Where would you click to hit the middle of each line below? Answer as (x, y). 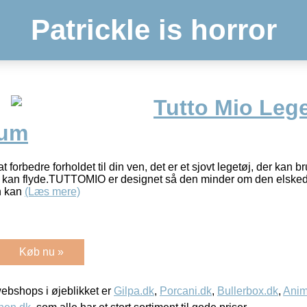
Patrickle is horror (153, 30)
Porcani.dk (186, 291)
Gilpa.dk (134, 291)
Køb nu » (41, 251)
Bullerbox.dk (248, 291)
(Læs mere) (52, 191)
